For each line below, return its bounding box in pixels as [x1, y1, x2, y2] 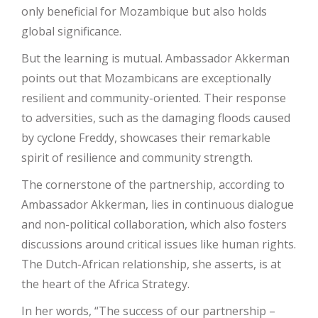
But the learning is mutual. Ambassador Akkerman [21, 50, 290, 67]
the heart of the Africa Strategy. [21, 276, 190, 292]
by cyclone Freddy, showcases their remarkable [21, 130, 270, 146]
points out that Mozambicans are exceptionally [21, 70, 271, 87]
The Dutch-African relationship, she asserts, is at [21, 256, 281, 273]
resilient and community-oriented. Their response [21, 90, 286, 106]
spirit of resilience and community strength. [21, 150, 253, 166]
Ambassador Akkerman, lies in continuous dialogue [21, 197, 294, 213]
